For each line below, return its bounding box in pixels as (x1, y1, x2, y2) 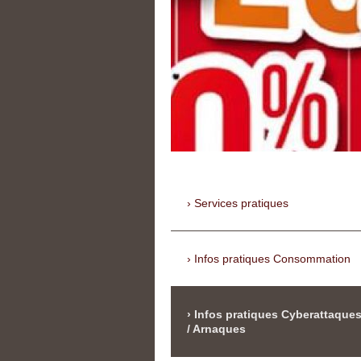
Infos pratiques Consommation (194, 252, 351, 266)
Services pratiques (194, 197, 288, 210)
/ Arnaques (187, 322, 246, 336)
